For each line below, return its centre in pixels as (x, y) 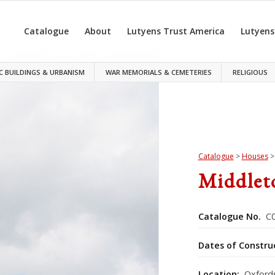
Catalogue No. (229, 217)
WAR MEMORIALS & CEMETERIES (159, 72)
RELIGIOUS (250, 72)
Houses (255, 157)
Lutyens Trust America (176, 31)
